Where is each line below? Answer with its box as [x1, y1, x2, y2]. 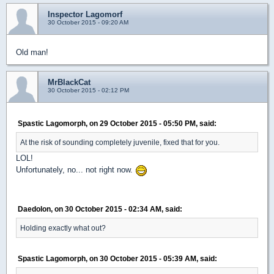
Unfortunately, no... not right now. [16, 165, 135, 174]
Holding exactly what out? [20, 223, 106, 232]
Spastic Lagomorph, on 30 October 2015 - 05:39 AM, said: [18, 254, 217, 262]
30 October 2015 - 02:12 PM [48, 87, 129, 94]
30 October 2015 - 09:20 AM [48, 19, 128, 26]
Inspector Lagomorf [48, 10, 122, 19]
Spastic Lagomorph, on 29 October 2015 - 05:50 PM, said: [18, 119, 217, 127]
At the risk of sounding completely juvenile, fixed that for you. [20, 138, 220, 146]
